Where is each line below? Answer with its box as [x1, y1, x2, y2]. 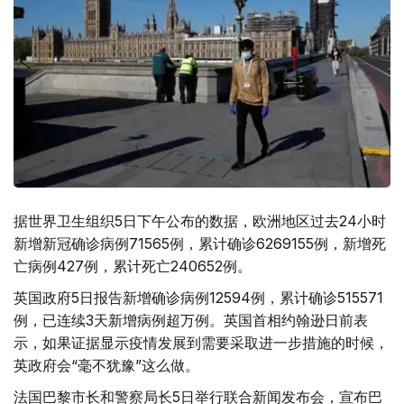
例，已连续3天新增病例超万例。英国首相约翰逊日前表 [14, 311, 368, 329]
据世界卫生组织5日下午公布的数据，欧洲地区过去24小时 [14, 212, 386, 230]
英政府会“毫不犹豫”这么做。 [14, 356, 199, 374]
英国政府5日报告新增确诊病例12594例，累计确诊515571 [14, 289, 383, 307]
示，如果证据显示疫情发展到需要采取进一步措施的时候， [14, 334, 389, 352]
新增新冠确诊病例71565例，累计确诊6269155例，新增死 [14, 234, 386, 252]
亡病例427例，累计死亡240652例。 [14, 257, 252, 275]
